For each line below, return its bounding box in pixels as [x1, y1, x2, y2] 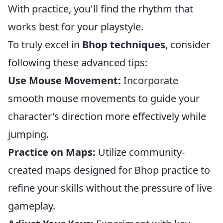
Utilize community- [96, 145, 185, 159]
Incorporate [121, 74, 178, 87]
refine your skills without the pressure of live [8, 181, 212, 195]
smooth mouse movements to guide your [8, 92, 200, 105]
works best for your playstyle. [8, 20, 143, 33]
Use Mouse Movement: [8, 74, 121, 87]
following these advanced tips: [8, 56, 147, 69]
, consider [165, 38, 210, 51]
